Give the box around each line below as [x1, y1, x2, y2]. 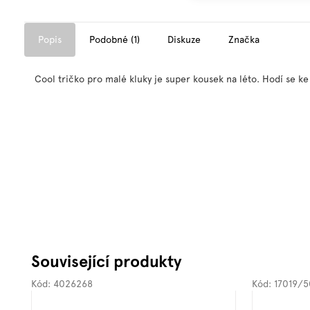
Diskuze [167, 33, 201, 45]
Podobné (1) [89, 33, 140, 45]
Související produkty [31, 250, 181, 271]
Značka [228, 33, 259, 45]
